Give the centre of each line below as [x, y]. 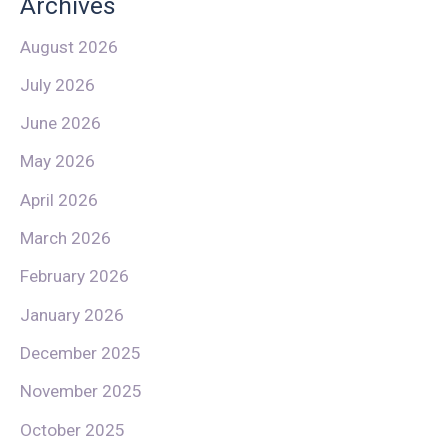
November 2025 [81, 391]
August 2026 [69, 46]
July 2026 [57, 84]
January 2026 [72, 314]
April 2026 [59, 199]
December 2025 [80, 353]
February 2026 [74, 276]
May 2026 [57, 161]
